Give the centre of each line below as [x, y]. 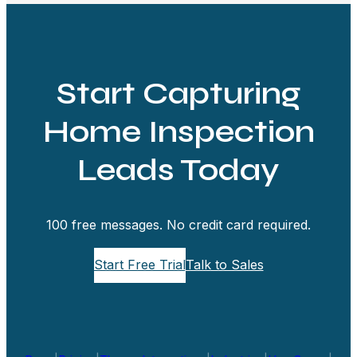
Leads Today [178, 169]
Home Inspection [178, 131]
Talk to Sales [224, 265]
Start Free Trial [139, 265]
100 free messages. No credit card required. [178, 224]
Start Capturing [178, 93]
